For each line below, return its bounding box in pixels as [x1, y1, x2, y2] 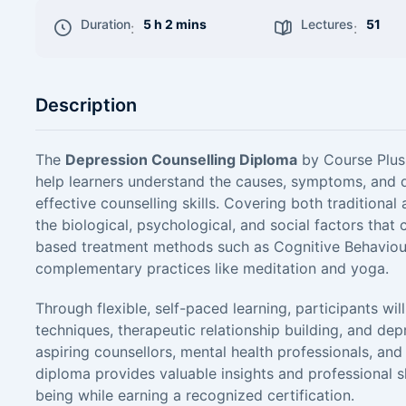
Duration [81, 16, 130, 32]
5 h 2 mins [143, 16, 207, 32]
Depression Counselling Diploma [65, 150, 297, 169]
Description [35, 94, 137, 116]
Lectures [301, 16, 354, 32]
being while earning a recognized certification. [35, 386, 354, 404]
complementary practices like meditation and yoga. [35, 259, 389, 277]
